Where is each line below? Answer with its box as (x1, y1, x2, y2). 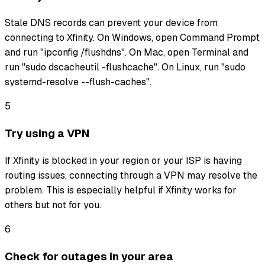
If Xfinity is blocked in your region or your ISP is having (5, 154, 242, 167)
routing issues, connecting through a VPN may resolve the (5, 169, 257, 182)
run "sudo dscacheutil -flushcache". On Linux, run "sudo (5, 61, 245, 74)
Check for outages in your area (5, 248, 173, 264)
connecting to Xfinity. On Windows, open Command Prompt (5, 31, 260, 44)
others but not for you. (5, 198, 101, 211)
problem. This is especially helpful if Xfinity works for (5, 183, 237, 196)
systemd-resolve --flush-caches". (5, 76, 151, 89)
